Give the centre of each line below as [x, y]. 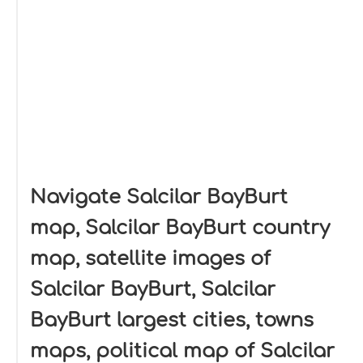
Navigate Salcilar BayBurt [159, 197]
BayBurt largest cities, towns [172, 320]
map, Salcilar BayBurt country [180, 228]
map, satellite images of [150, 259]
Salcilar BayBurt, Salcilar [153, 290]
